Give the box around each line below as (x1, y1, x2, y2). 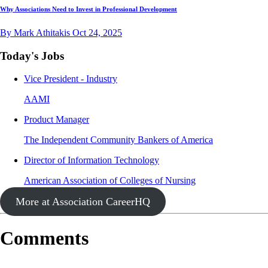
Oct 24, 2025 (72, 27, 122, 38)
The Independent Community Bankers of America (24, 135, 213, 145)
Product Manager (24, 114, 89, 125)
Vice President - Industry (24, 74, 117, 84)
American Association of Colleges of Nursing (24, 175, 196, 186)
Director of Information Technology (24, 155, 159, 166)
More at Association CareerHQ (15, 196, 150, 208)
